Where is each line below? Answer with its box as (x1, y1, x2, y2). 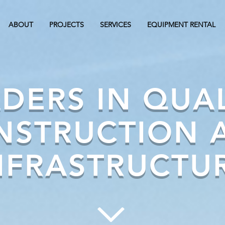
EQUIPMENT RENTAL (147, 20, 215, 29)
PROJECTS (49, 20, 84, 29)
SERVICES (100, 20, 131, 29)
